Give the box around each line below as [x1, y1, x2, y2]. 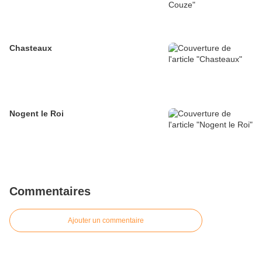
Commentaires [9, 185, 91, 198]
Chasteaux [9, 43, 52, 53]
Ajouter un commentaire [68, 216, 144, 225]
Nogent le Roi [9, 109, 64, 119]
